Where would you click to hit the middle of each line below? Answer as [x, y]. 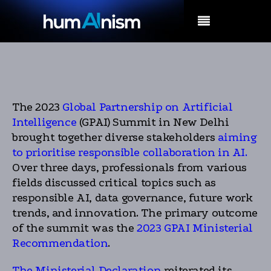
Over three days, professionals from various [129, 168]
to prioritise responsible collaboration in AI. [130, 152]
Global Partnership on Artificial [148, 107]
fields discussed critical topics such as [114, 183]
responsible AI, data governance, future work [132, 198]
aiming [237, 137]
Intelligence [44, 122]
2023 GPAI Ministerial [195, 228]
